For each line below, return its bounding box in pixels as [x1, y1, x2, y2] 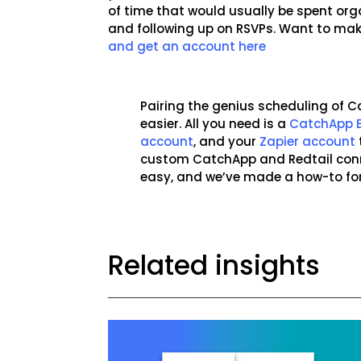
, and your [193, 132, 260, 150]
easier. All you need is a [140, 114, 290, 132]
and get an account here [108, 37, 267, 55]
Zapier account [259, 132, 356, 150]
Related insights [108, 247, 321, 285]
